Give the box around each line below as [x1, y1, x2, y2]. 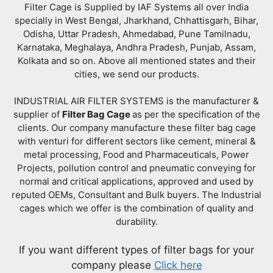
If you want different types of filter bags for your [19, 243, 254, 256]
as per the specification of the [132, 108, 260, 121]
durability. [115, 216, 158, 228]
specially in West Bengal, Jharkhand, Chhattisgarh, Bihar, [15, 14, 258, 26]
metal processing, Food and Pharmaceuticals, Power [24, 149, 249, 161]
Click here [154, 258, 202, 271]
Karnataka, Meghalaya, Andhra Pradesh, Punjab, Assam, [17, 41, 256, 53]
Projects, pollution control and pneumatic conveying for [17, 162, 256, 174]
